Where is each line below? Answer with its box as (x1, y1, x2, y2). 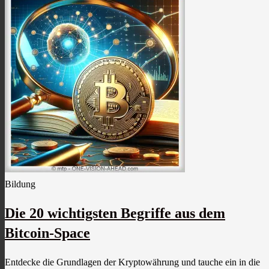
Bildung (5, 178, 35, 189)
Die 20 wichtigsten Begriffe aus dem (5, 205, 225, 221)
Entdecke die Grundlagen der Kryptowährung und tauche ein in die (5, 257, 260, 268)
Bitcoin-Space (5, 225, 90, 241)
